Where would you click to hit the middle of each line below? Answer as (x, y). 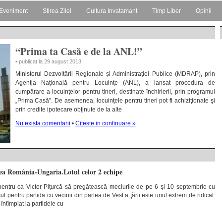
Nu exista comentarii (43, 123)
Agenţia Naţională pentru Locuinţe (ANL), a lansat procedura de (115, 83)
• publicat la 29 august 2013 (48, 61)
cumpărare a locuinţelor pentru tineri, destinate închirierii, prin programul (115, 92)
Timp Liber (166, 11)
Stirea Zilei (57, 11)
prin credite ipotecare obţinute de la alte (68, 110)
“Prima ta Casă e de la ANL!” (79, 51)
